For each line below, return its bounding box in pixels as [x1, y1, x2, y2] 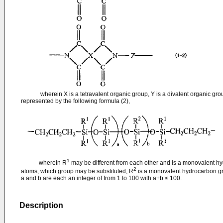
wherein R [21, 159, 67, 166]
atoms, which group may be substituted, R [21, 168, 133, 175]
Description [19, 201, 63, 210]
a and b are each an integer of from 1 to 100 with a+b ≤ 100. [21, 175, 182, 182]
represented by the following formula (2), [21, 98, 130, 105]
